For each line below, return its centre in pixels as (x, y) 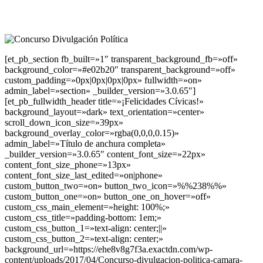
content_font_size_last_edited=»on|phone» (84, 175)
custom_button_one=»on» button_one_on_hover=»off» (108, 196)
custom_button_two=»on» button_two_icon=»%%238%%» (116, 186)
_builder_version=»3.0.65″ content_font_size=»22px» (105, 154)
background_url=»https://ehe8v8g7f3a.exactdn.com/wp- (109, 249)
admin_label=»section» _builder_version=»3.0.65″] (100, 90)
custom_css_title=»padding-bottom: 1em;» (83, 217)
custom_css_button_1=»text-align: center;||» (86, 228)
